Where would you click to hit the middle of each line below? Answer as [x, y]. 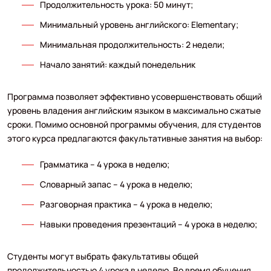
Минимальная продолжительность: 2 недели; [132, 44]
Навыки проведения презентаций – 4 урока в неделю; [148, 224]
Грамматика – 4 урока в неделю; [104, 164]
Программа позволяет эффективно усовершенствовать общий [134, 96]
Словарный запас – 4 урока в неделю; [116, 184]
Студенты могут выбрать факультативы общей [103, 256]
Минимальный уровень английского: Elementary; [139, 24]
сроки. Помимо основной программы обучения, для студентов [134, 124]
